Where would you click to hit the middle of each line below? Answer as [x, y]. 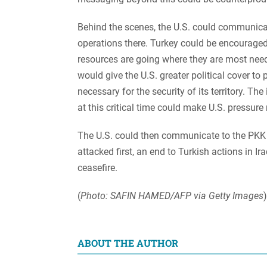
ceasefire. [97, 167]
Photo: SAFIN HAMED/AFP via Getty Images [172, 195]
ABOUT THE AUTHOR [128, 243]
